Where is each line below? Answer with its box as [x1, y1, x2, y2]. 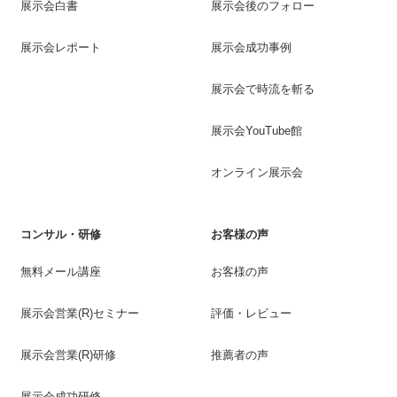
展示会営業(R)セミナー [20, 307, 140, 321]
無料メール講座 [20, 265, 102, 279]
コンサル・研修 [20, 228, 102, 242]
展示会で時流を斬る [211, 82, 315, 97]
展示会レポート [20, 41, 102, 55]
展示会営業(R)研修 [20, 348, 117, 362]
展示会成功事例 [211, 41, 292, 55]
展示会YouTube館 [211, 124, 302, 138]
